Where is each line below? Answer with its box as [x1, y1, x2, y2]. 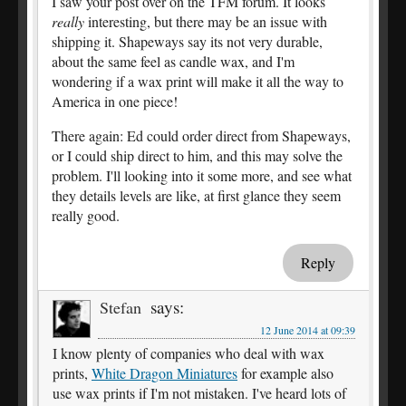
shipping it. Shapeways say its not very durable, [52, 32, 323, 52]
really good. [52, 206, 120, 226]
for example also [237, 363, 333, 383]
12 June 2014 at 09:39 [260, 323, 355, 338]
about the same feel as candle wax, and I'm [52, 52, 295, 72]
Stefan [100, 296, 141, 319]
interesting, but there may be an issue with [84, 12, 327, 32]
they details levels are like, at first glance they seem [52, 186, 341, 206]
